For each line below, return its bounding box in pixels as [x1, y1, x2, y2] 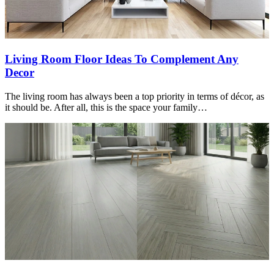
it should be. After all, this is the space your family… [5, 102, 207, 113]
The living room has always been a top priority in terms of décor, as [5, 91, 264, 102]
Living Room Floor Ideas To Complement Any [5, 53, 239, 66]
